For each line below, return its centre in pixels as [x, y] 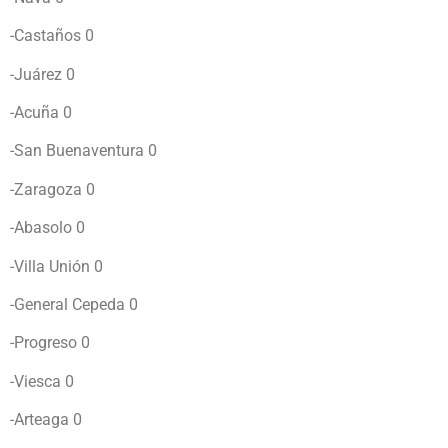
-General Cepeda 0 [74, 304]
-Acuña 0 [41, 113]
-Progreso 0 [50, 343]
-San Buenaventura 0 [83, 151]
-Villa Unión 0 [56, 266]
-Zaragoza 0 [52, 189]
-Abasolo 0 [47, 228]
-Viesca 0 [42, 381]
